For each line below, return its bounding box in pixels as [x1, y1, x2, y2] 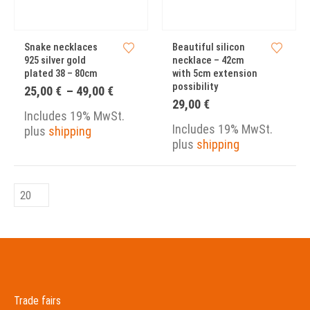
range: [115, 95, 147, 111]
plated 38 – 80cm [24, 67, 98, 80]
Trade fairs [14, 294, 61, 308]
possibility [172, 80, 218, 93]
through [115, 120, 155, 136]
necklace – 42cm [172, 54, 244, 67]
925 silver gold [24, 54, 86, 67]
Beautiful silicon [172, 41, 245, 54]
